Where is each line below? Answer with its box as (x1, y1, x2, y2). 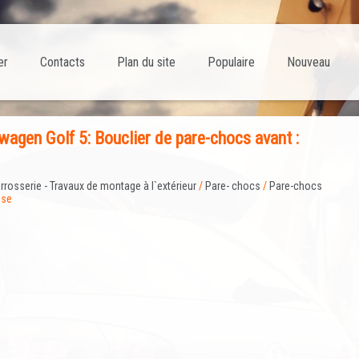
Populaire (208, 54, 255, 70)
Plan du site (117, 54, 175, 70)
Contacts (40, 54, 85, 70)
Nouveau (287, 54, 330, 70)
